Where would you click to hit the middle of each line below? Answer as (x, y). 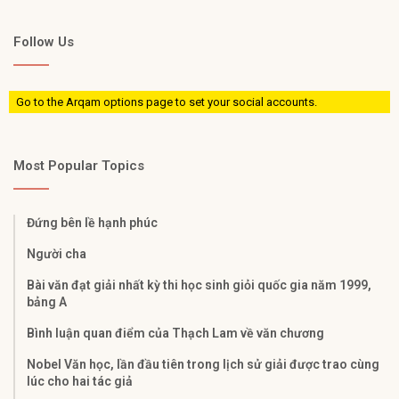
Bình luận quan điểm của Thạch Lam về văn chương (175, 334)
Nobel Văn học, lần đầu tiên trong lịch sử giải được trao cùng (203, 365)
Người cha (57, 254)
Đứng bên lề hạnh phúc (92, 223)
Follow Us (44, 42)
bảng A (47, 302)
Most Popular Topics (79, 166)
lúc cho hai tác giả (80, 382)
